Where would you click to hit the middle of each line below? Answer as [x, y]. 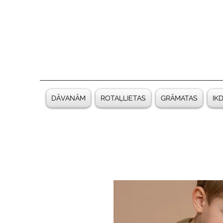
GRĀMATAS [179, 98]
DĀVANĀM [68, 98]
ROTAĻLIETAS [123, 98]
